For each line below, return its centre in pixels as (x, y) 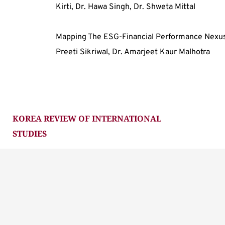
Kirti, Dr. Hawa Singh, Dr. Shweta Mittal (125, 7)
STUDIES (30, 134)
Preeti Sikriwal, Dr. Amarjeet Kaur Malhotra (133, 52)
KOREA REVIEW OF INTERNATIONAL (87, 119)
